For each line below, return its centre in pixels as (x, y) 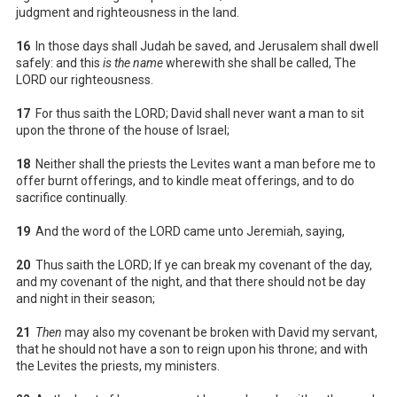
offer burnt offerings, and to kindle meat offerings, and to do (185, 180)
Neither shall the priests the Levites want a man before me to (203, 163)
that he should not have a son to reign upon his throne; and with (192, 349)
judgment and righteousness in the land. (128, 12)
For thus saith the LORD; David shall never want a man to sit (197, 113)
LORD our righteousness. (85, 79)
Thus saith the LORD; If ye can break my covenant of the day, (201, 265)
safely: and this (59, 62)
